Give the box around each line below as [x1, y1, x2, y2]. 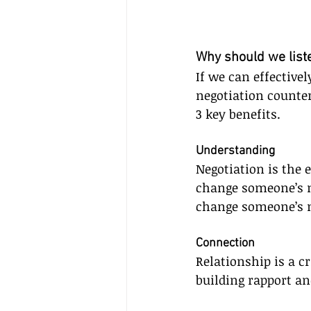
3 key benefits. [196, 106, 280, 122]
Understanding [196, 144, 275, 158]
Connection [196, 236, 255, 251]
